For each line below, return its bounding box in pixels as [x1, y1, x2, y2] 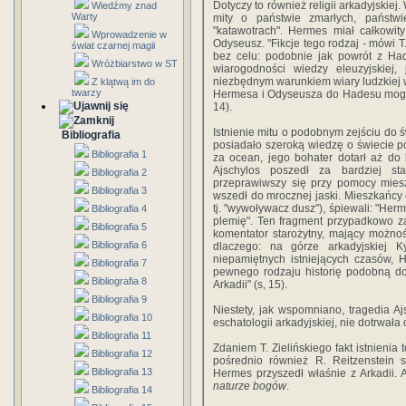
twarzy [72, 87, 101, 98]
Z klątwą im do [92, 76, 155, 87]
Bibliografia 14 [92, 384, 152, 395]
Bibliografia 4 [92, 203, 147, 214]
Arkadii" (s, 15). [213, 278, 287, 291]
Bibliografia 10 [92, 312, 152, 323]
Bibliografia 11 [92, 330, 151, 341]
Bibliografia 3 [92, 185, 147, 196]
